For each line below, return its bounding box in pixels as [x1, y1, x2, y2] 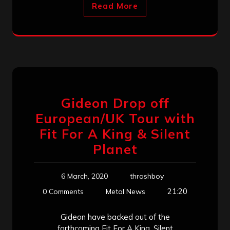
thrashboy [130, 171, 164, 181]
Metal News [106, 186, 145, 196]
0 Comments [43, 186, 84, 196]
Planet [92, 141, 138, 157]
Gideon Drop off [61, 94, 169, 111]
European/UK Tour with [35, 110, 195, 126]
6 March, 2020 [61, 171, 108, 181]
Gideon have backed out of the [60, 212, 170, 222]
